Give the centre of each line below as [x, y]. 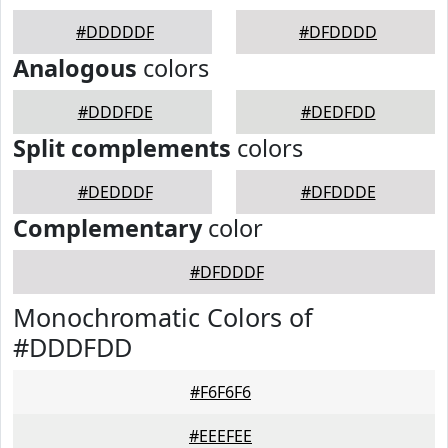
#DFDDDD [338, 32]
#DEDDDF [115, 192]
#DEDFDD [338, 112]
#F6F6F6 [220, 392]
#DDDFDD [72, 347]
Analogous [75, 68]
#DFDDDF [226, 272]
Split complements [122, 148]
